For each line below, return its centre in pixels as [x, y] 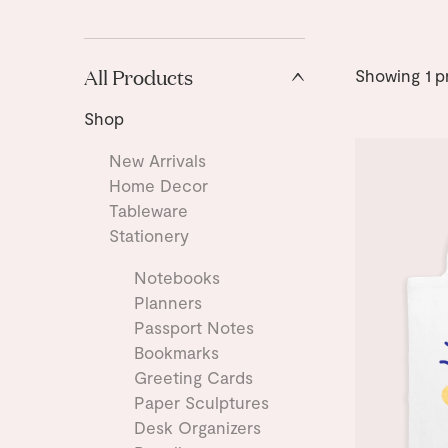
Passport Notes [193, 327]
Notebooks [176, 277]
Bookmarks [176, 352]
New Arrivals [157, 160]
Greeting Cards [193, 377]
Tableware [148, 210]
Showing [389, 75]
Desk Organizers [197, 427]
